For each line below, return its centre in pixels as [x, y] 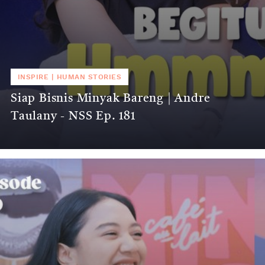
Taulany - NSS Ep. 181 [73, 116]
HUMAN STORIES [89, 77]
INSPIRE [33, 77]
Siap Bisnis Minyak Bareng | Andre [111, 98]
